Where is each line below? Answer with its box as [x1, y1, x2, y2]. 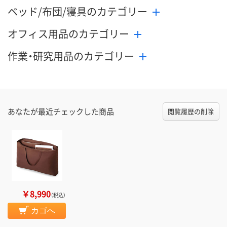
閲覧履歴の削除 [168, 106, 214, 117]
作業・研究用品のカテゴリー [8, 49, 134, 64]
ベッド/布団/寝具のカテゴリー [8, 4, 147, 19]
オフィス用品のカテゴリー [8, 26, 129, 42]
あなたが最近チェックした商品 [8, 106, 114, 117]
